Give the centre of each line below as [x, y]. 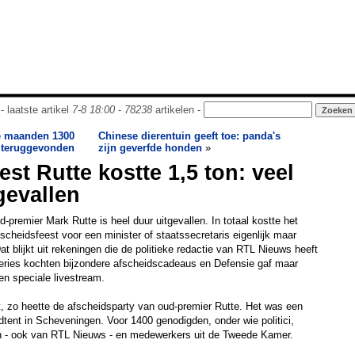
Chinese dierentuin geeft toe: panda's [189, 136]
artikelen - [177, 110]
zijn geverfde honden [150, 148]
